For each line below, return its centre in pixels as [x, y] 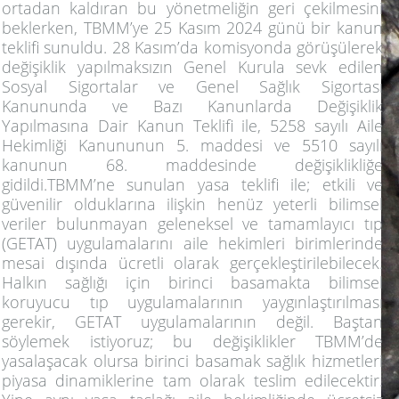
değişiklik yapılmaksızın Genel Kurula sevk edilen [192, 66]
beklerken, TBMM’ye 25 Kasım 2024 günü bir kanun [192, 27]
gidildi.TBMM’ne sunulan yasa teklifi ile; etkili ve [192, 184]
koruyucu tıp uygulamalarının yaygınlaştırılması [192, 301]
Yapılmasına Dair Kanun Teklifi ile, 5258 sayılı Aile [192, 125]
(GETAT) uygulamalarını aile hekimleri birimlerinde [192, 243]
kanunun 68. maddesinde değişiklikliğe [192, 164]
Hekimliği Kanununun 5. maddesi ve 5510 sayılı [192, 145]
